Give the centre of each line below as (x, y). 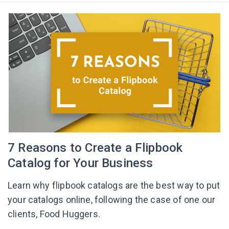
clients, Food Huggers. (54, 214)
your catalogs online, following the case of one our (112, 200)
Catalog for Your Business (81, 163)
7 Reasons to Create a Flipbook (95, 148)
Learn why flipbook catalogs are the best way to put (114, 185)
